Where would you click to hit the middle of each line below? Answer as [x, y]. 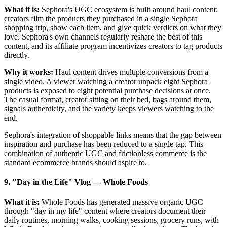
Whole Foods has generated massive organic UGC [121, 202]
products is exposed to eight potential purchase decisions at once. [107, 90]
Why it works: [29, 72]
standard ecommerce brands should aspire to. [75, 162]
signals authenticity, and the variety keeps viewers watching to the [109, 108]
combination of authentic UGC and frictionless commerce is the [105, 153]
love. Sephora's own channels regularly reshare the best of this [103, 36]
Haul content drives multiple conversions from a [131, 72]
